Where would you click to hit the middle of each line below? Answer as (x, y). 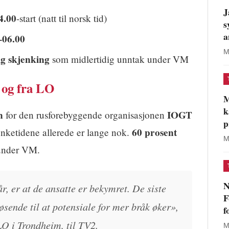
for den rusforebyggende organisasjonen (85, 115)
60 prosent (154, 133)
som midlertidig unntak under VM (119, 59)
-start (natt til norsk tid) (62, 18)
